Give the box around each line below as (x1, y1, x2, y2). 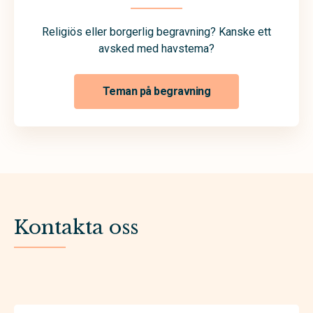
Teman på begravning (102, 85, 211, 99)
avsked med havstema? (99, 41, 214, 55)
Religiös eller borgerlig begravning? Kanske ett (42, 24, 271, 38)
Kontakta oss (14, 214, 138, 240)
